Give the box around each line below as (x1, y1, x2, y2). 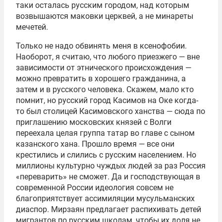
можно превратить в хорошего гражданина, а (16, 73, 186, 83)
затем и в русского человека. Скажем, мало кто (16, 84, 194, 94)
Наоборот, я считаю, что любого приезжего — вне (16, 52, 200, 61)
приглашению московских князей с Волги (16, 117, 171, 127)
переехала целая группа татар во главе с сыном (16, 128, 195, 138)
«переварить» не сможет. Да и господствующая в (16, 171, 200, 181)
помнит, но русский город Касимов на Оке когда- (16, 95, 198, 105)
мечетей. (16, 22, 48, 32)
